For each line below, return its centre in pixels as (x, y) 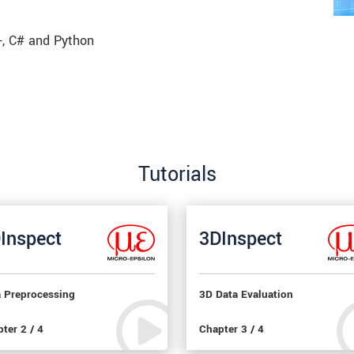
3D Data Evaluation (246, 294)
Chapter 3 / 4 (232, 329)
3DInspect (241, 239)
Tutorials (177, 174)
